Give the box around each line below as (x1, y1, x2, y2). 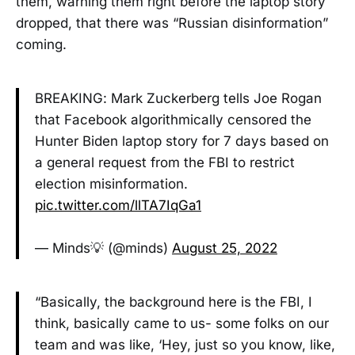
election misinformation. (35, 176, 188, 193)
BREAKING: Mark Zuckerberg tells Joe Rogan (35, 90, 322, 107)
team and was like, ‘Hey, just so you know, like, (35, 336, 335, 353)
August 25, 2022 (172, 240, 277, 257)
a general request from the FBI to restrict (35, 155, 295, 171)
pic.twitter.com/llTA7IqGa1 (35, 197, 201, 214)
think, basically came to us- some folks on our (35, 315, 329, 331)
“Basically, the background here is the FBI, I (35, 293, 312, 310)
